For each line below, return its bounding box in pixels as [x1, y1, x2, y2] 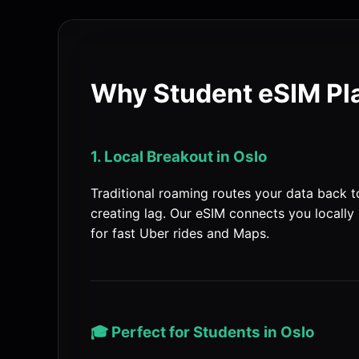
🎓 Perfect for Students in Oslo [91, 322, 314, 341]
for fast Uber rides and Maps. [91, 224, 269, 241]
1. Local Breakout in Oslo [91, 147, 267, 167]
